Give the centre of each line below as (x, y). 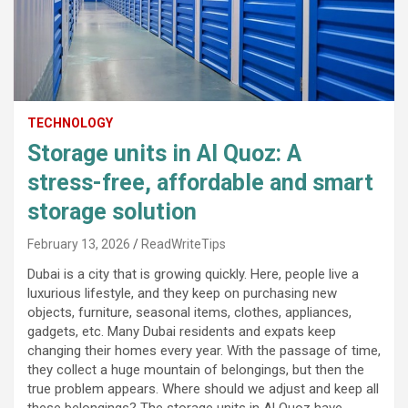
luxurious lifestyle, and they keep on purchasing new (182, 293)
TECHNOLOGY (70, 122)
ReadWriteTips (184, 244)
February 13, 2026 (79, 244)
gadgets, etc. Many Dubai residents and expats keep (182, 331)
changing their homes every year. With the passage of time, (204, 350)
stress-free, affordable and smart (200, 182)
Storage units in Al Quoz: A (164, 153)
